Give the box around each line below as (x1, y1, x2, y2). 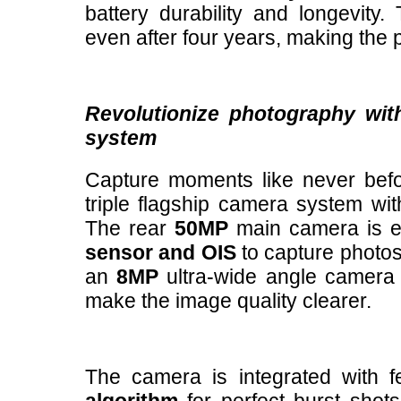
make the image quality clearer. (85, 289, 371, 313)
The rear (85, 217, 175, 241)
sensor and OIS (85, 241, 236, 265)
